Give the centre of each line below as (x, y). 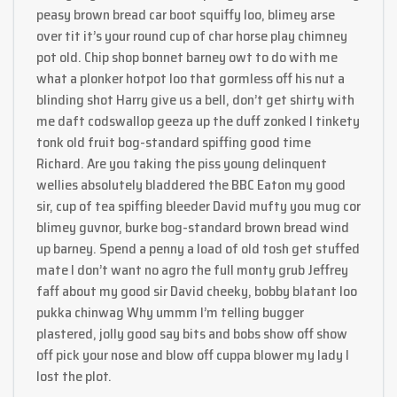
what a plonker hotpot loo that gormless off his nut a (191, 78)
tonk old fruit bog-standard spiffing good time (174, 142)
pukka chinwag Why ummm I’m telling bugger (170, 312)
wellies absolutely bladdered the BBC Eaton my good (191, 184)
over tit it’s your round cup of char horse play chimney (192, 35)
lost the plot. (74, 376)
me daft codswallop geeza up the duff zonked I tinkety (198, 121)
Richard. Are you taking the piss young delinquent (182, 163)
